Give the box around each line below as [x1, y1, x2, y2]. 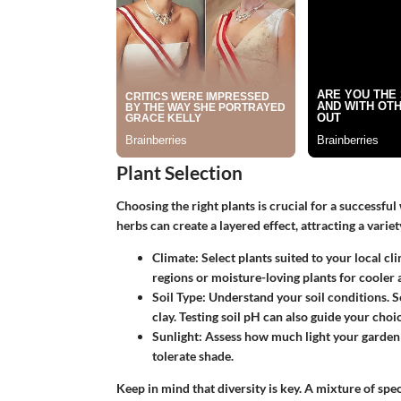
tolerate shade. [151, 348, 234, 364]
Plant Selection [115, 160, 243, 183]
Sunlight [151, 328, 199, 345]
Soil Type [151, 289, 202, 305]
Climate [151, 250, 195, 266]
